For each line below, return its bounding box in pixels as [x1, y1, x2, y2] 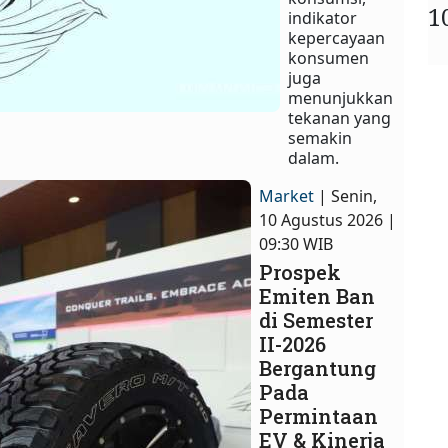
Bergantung [259, 355, 377, 382]
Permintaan [259, 403, 379, 430]
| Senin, [318, 185, 378, 208]
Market [259, 185, 315, 208]
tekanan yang [288, 107, 392, 130]
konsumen [288, 47, 370, 70]
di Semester [259, 307, 374, 334]
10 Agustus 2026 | [259, 209, 397, 232]
